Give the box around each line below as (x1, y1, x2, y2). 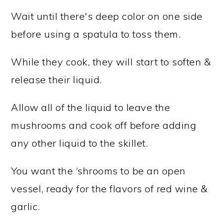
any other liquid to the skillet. (11, 137, 148, 150)
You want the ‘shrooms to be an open (11, 165, 186, 177)
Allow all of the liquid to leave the (11, 101, 170, 114)
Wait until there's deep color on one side (11, 10, 203, 23)
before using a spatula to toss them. (11, 28, 181, 41)
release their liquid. (11, 73, 102, 86)
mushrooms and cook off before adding (11, 119, 197, 132)
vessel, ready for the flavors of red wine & (11, 182, 208, 195)
